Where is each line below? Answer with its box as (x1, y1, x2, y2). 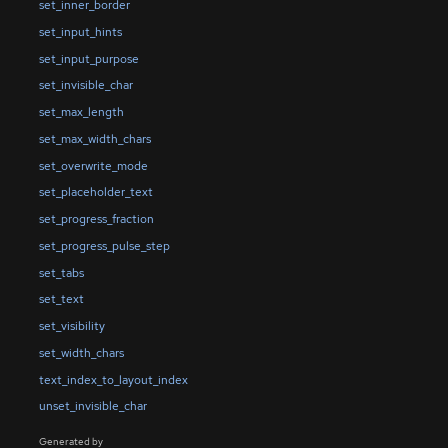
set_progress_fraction (38, 211, 154, 228)
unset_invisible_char (38, 398, 147, 415)
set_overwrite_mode (38, 157, 148, 174)
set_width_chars (38, 344, 124, 361)
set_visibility (38, 318, 105, 335)
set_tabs (38, 264, 84, 281)
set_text (38, 291, 84, 308)
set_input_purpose (38, 50, 139, 67)
